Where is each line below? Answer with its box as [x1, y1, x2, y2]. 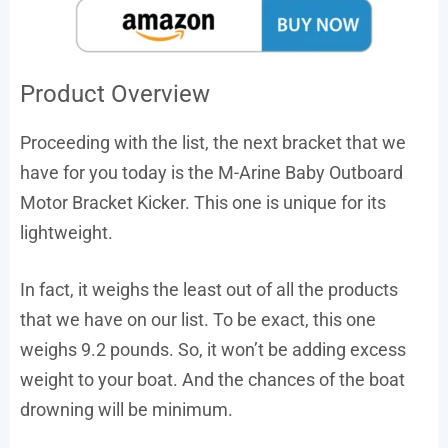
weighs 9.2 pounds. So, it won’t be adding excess [20, 338, 406, 360]
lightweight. [20, 221, 113, 243]
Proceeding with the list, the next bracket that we [20, 131, 406, 153]
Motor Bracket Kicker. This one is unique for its [20, 191, 386, 213]
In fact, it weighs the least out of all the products [20, 278, 398, 300]
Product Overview [20, 79, 210, 108]
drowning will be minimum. [20, 398, 233, 420]
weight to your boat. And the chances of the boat [20, 368, 405, 390]
